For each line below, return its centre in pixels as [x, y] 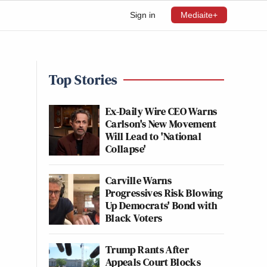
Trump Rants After [148, 249]
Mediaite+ [199, 15]
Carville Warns [139, 180]
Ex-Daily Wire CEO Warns [162, 111]
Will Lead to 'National [153, 136]
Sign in [143, 15]
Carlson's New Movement [161, 124]
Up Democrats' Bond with [162, 205]
